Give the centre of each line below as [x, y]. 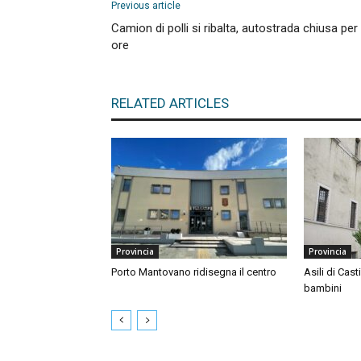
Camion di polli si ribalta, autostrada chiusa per [234, 28]
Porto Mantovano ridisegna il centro [194, 272]
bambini [323, 288]
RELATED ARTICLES [170, 103]
